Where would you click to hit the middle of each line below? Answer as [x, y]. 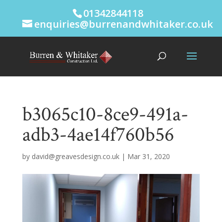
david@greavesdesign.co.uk [75, 156]
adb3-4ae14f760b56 [98, 135]
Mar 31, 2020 [148, 156]
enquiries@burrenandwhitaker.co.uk [123, 24]
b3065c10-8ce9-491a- [105, 114]
